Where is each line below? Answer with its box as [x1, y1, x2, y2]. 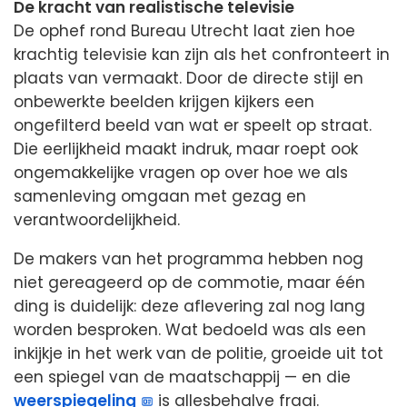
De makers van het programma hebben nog [14, 247, 363, 270]
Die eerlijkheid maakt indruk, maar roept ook [14, 137, 358, 160]
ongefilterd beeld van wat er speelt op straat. [14, 114, 372, 136]
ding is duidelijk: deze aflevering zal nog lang [14, 294, 365, 317]
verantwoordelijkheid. [14, 208, 180, 231]
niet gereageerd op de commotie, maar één [14, 271, 365, 293]
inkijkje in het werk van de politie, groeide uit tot [14, 342, 383, 364]
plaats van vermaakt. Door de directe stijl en [14, 66, 363, 89]
